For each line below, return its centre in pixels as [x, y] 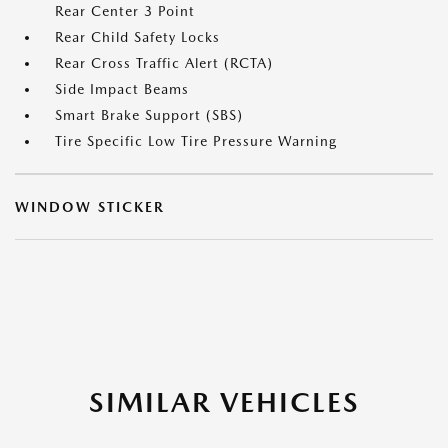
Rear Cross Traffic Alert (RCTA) [164, 63]
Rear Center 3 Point [125, 11]
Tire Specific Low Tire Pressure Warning [196, 141]
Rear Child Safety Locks [137, 37]
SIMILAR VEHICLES [224, 402]
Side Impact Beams [122, 89]
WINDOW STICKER [90, 207]
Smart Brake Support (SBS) [149, 115]
